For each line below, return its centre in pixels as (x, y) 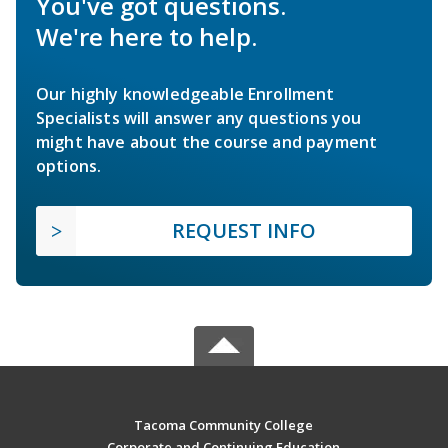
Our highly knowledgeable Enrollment (185, 94)
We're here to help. (146, 37)
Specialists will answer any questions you (199, 118)
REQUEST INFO (244, 231)
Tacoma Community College (224, 425)
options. (69, 166)
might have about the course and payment (207, 142)
